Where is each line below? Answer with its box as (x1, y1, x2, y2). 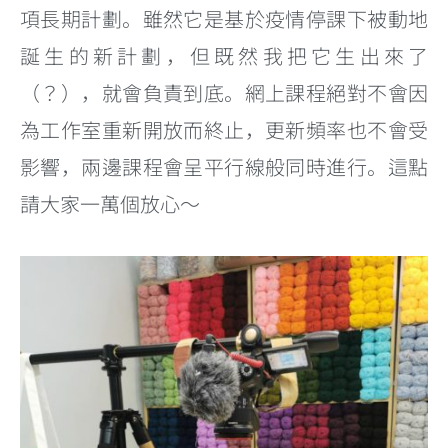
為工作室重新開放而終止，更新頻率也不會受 (20, 114, 428, 144)
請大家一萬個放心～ (20, 188, 200, 218)
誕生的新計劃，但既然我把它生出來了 (20, 40, 428, 70)
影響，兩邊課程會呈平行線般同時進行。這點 (20, 151, 428, 181)
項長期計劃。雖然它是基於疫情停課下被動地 (20, 3, 428, 33)
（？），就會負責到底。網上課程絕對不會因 (20, 77, 428, 107)
